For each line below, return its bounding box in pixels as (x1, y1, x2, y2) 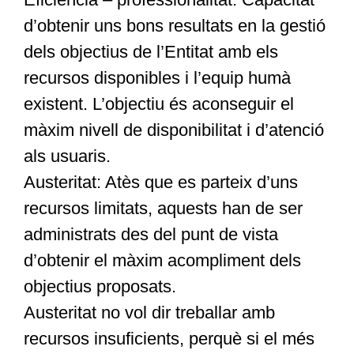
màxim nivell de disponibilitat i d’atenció (23, 120, 324, 141)
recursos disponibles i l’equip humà (23, 68, 291, 88)
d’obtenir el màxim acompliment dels (23, 250, 301, 271)
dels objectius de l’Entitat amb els (23, 42, 278, 62)
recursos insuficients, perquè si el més (23, 329, 314, 349)
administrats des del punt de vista (23, 224, 278, 245)
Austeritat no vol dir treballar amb (23, 303, 275, 323)
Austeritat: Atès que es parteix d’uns (23, 172, 298, 193)
